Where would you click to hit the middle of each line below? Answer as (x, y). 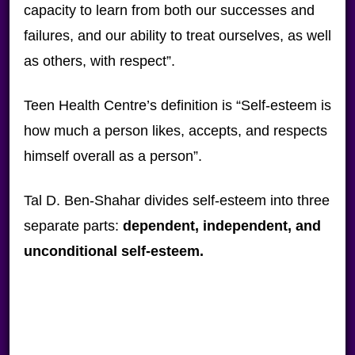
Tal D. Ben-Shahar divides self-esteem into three (176, 200)
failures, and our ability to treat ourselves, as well (177, 36)
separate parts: (73, 226)
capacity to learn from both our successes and (169, 10)
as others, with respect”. (99, 61)
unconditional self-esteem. (113, 251)
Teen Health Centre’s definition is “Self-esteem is (177, 105)
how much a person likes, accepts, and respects (175, 131)
